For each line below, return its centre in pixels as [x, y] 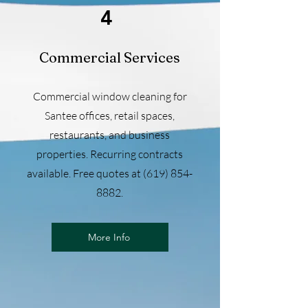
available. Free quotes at [85, 173]
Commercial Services [110, 57]
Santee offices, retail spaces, [110, 115]
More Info [109, 237]
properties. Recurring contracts [110, 154]
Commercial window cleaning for [110, 96]
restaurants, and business [110, 135]
